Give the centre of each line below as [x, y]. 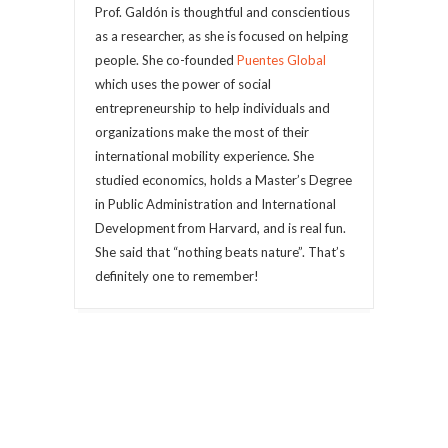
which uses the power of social [183, 84]
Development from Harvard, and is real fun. [220, 228]
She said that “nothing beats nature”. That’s [220, 252]
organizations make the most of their [202, 132]
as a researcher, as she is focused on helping [221, 36]
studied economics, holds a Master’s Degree [223, 180]
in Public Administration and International [215, 204]
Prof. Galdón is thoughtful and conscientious [222, 12]
